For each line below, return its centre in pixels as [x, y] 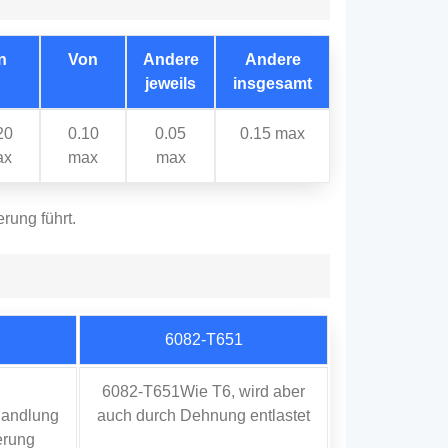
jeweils [170, 84]
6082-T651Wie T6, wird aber [203, 392]
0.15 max [272, 134]
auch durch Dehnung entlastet [203, 416]
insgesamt [272, 84]
